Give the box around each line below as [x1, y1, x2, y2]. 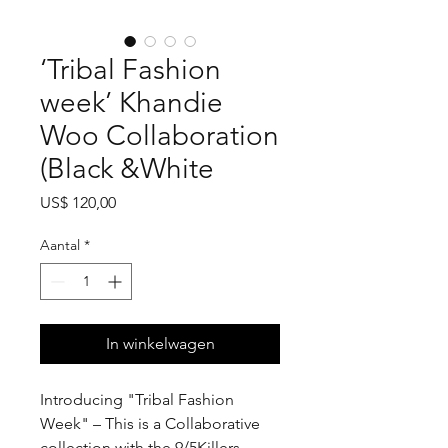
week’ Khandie [40, 86, 223, 120]
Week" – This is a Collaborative [40, 414, 260, 434]
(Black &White [40, 152, 214, 186]
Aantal [40, 236, 80, 255]
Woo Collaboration [40, 119, 279, 153]
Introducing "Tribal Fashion [40, 390, 234, 410]
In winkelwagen [105, 334, 215, 354]
